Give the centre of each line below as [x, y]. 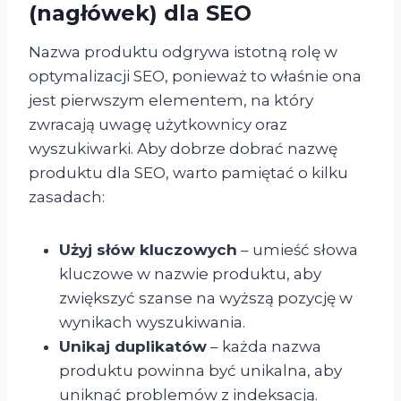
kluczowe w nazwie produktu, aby [190, 273]
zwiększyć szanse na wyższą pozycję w [206, 298]
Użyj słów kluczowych [148, 249]
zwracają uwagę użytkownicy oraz [158, 124]
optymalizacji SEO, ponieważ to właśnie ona [195, 76]
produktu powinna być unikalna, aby [200, 370]
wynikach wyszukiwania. [152, 322]
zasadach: [67, 196]
